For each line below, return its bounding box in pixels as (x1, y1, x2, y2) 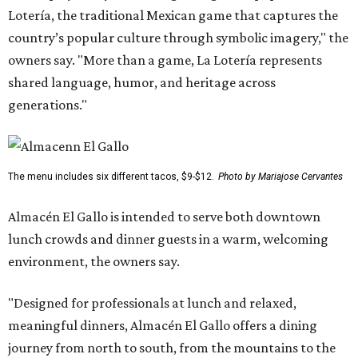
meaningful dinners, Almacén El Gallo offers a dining (8, 317, 317, 334)
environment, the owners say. (8, 253, 180, 270)
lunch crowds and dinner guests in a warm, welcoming (8, 231, 328, 248)
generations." (8, 97, 87, 113)
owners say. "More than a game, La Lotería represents (8, 52, 322, 69)
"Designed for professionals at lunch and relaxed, (8, 295, 296, 312)
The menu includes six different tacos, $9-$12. (8, 171, 214, 183)
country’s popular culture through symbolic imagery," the (8, 30, 348, 46)
